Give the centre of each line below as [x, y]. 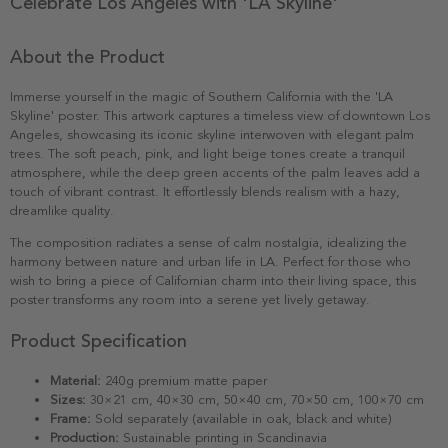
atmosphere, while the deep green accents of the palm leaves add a [215, 173]
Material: [75, 381]
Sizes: [68, 400]
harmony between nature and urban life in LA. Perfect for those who [210, 262]
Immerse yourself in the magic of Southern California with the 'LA [201, 97]
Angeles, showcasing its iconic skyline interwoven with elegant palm [212, 135]
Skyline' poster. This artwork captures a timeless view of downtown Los [220, 116]
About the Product [87, 57]
